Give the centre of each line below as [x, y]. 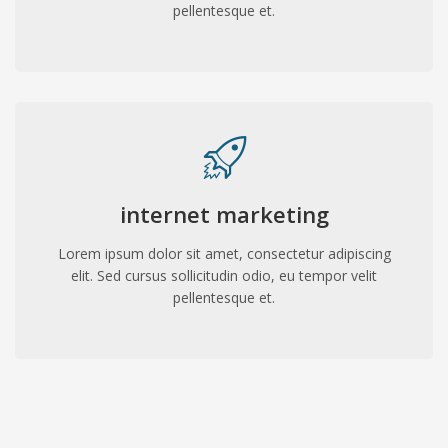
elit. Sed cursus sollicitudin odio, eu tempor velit [224, 275]
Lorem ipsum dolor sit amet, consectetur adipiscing [224, 253]
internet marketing [224, 213]
